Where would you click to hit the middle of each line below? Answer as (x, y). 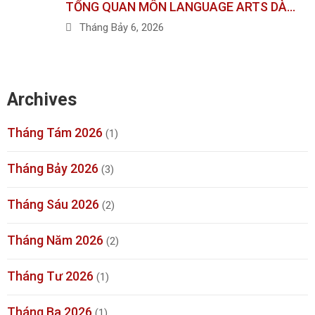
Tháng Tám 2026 (55, 132)
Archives (42, 99)
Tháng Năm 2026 (55, 240)
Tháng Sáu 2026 (53, 204)
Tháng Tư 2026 (50, 276)
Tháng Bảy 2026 (53, 168)
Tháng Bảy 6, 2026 (122, 28)
